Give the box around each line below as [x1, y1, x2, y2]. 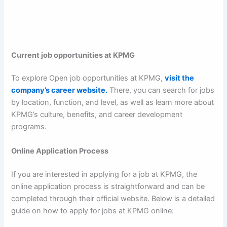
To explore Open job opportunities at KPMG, [11, 73, 165, 83]
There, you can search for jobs [107, 86, 215, 95]
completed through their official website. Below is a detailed [11, 194, 215, 203]
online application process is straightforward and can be [11, 181, 205, 191]
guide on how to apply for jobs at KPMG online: [11, 206, 174, 215]
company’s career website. [11, 86, 108, 95]
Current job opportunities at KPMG [11, 50, 135, 60]
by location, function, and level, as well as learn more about [11, 98, 214, 107]
